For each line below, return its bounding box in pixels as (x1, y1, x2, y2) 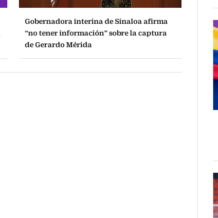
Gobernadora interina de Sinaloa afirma (24, 17, 168, 26)
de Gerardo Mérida (24, 40, 92, 49)
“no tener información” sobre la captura (24, 29, 167, 37)
